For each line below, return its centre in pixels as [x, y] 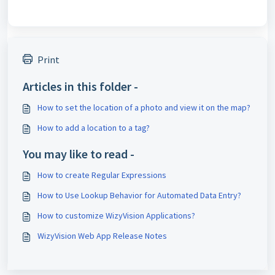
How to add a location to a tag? [94, 128]
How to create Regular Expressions [102, 175]
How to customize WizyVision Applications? [116, 215]
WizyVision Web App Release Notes [102, 236]
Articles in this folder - [80, 86]
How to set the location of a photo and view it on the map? [144, 107]
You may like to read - [79, 154]
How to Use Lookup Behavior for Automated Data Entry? [139, 195]
